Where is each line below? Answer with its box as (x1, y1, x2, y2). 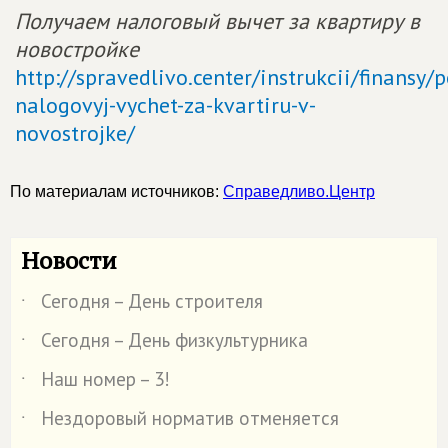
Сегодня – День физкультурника (41, 328, 308, 352)
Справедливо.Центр (223, 183, 375, 200)
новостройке (15, 35, 139, 63)
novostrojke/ (15, 119, 135, 147)
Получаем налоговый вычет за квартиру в (15, 7, 420, 35)
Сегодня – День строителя (41, 289, 263, 313)
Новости (21, 244, 117, 276)
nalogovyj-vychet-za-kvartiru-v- (15, 91, 316, 119)
